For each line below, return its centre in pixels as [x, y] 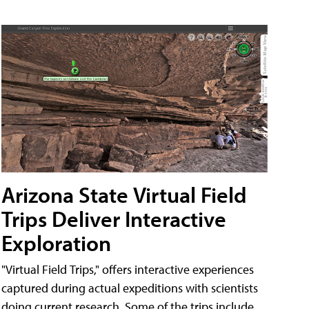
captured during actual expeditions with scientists [130, 288]
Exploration [56, 242]
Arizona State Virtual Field [124, 194]
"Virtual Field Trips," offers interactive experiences [128, 269]
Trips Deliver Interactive [114, 218]
